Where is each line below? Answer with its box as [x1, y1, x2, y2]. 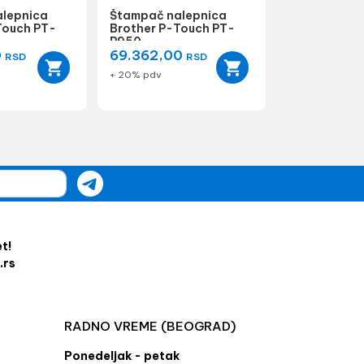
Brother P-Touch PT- [110, 21, 236, 36]
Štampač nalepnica [110, 8, 227, 23]
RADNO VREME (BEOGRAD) [64, 318, 236, 334]
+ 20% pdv [110, 68, 162, 80]
